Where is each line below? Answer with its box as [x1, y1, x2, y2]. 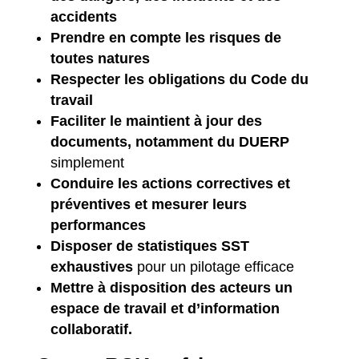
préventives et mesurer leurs [50, 196, 247, 212]
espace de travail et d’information [50, 301, 280, 317]
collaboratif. [50, 321, 132, 337]
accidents [50, 9, 117, 25]
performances [50, 217, 146, 233]
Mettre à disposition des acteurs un [50, 280, 292, 296]
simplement [50, 155, 124, 171]
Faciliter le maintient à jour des [50, 113, 262, 129]
